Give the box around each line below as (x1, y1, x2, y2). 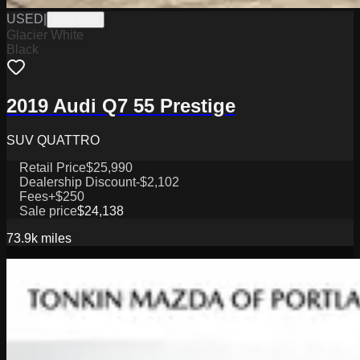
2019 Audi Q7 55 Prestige (6, 95, 235, 117)
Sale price (19, 204, 77, 219)
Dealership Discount (19, 175, 136, 190)
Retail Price (19, 161, 86, 175)
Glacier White (6, 27, 84, 42)
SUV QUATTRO (6, 133, 100, 148)
